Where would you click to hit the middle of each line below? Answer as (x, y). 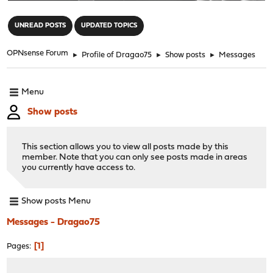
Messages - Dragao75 (54, 222)
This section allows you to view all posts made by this (126, 147)
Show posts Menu (56, 202)
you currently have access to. (79, 168)
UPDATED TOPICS (109, 26)
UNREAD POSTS (41, 26)
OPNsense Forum (38, 53)
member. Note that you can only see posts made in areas (135, 157)
